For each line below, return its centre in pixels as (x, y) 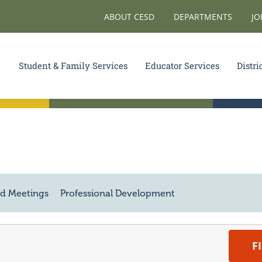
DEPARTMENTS (203, 16)
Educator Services (182, 66)
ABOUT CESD (129, 16)
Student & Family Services (73, 66)
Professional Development (118, 193)
